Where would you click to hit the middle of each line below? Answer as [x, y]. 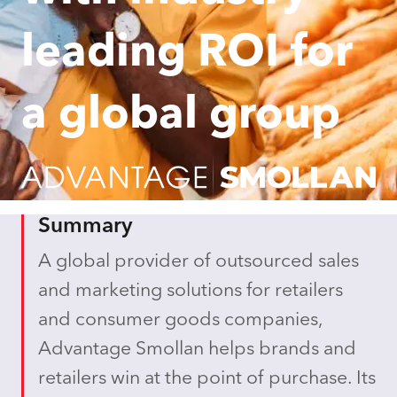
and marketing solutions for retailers [191, 292]
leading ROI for [187, 54]
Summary [86, 227]
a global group [181, 116]
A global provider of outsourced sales [198, 262]
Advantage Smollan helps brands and [197, 350]
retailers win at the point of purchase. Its [207, 379]
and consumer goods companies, [180, 321]
